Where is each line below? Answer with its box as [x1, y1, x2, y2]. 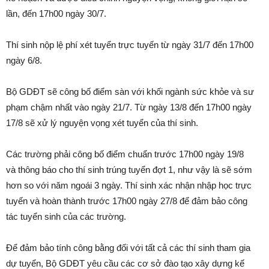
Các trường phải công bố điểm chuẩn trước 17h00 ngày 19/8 [6, 148, 244, 159]
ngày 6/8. [6, 55, 42, 65]
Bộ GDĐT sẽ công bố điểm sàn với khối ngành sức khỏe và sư [6, 86, 254, 97]
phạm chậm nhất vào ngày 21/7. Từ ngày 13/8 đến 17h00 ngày [6, 101, 252, 112]
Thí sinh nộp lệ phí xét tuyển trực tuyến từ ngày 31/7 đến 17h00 [6, 39, 253, 50]
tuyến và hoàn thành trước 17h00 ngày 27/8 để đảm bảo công [6, 195, 247, 206]
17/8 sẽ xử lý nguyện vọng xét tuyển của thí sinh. [6, 117, 198, 128]
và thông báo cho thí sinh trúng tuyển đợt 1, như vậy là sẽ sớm [6, 164, 252, 175]
